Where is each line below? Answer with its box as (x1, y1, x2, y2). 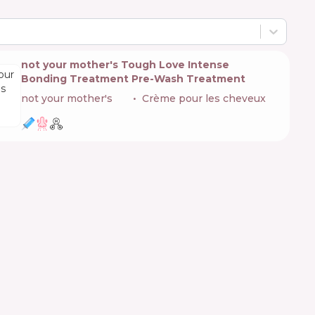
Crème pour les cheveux (142, 91, 266, 105)
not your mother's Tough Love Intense (21, 58, 229, 71)
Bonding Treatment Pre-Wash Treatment (21, 72, 245, 85)
